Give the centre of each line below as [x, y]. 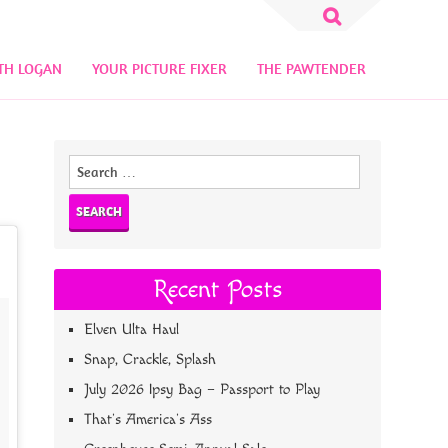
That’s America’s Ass [148, 419]
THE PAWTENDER [311, 68]
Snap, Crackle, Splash [150, 359]
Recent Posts [217, 289]
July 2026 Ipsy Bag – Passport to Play [202, 389]
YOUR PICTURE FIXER [159, 68]
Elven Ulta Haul [132, 329]
